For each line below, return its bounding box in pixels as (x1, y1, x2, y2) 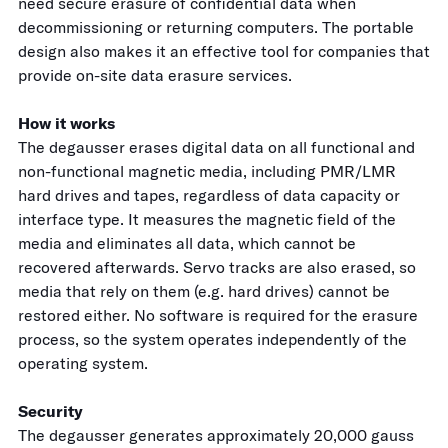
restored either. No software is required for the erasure (18, 305, 418, 326)
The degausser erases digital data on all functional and (18, 137, 415, 158)
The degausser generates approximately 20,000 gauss (18, 425, 414, 446)
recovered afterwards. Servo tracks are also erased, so (18, 257, 416, 278)
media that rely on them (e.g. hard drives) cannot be (18, 281, 390, 302)
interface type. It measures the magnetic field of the (18, 209, 396, 230)
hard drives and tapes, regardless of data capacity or (18, 185, 400, 206)
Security (18, 401, 83, 422)
